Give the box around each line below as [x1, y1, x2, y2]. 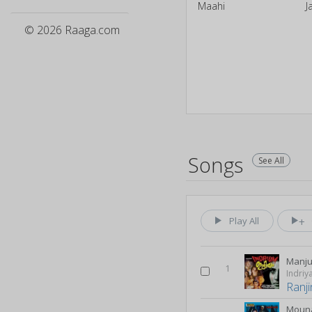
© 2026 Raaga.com [24, 22, 120, 38]
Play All [229, 214, 260, 227]
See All [258, 154, 285, 166]
